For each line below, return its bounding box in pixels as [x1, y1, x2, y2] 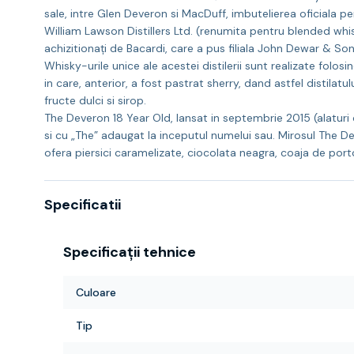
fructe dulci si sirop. [44, 93, 146, 107]
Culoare [76, 285, 116, 299]
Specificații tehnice [63, 243, 196, 262]
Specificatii [44, 195, 121, 214]
